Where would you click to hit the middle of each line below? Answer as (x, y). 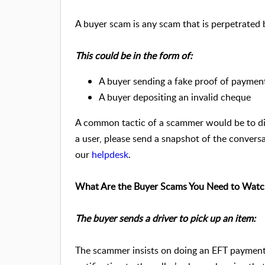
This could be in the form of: (134, 56)
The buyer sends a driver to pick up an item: (165, 219)
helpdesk (110, 155)
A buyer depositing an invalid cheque (177, 97)
